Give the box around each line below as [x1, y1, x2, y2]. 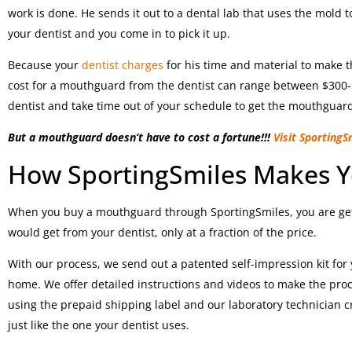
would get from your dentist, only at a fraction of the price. [8, 224, 317, 240]
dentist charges [79, 57, 163, 72]
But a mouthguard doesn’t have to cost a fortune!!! [8, 130, 273, 145]
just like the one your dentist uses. [8, 317, 189, 333]
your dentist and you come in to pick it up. [8, 25, 230, 41]
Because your [8, 57, 79, 72]
